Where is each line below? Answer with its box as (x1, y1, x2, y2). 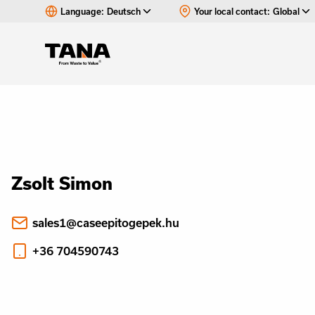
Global (273, 6, 300, 16)
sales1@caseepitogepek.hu (32, 216, 179, 229)
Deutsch (107, 6, 141, 16)
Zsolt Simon (11, 173, 112, 193)
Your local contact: (194, 6, 270, 16)
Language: (60, 6, 104, 16)
